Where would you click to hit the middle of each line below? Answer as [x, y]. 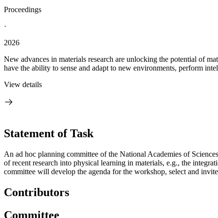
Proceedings [23, 9]
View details [23, 84]
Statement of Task [49, 133]
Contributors [36, 192]
